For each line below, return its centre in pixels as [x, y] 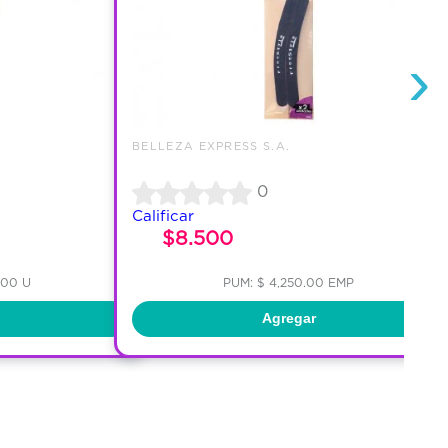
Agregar [288, 318]
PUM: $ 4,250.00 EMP [289, 282]
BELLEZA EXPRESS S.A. [211, 145]
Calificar [162, 215]
